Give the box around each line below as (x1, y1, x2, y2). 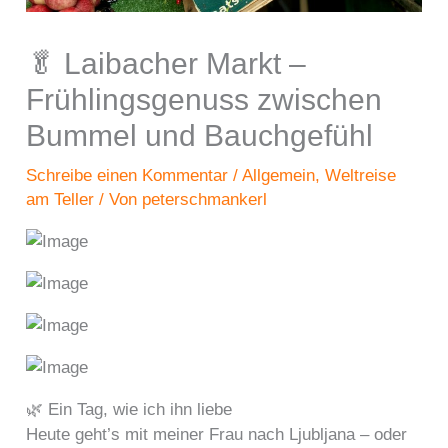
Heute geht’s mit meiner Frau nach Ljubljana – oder (26, 425, 408, 445)
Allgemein (242, 166, 316, 186)
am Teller (26, 190, 95, 210)
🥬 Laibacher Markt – (26, 47, 307, 81)
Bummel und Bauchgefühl (26, 119, 374, 153)
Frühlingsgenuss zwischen (26, 83, 383, 117)
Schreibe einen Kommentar (26, 166, 229, 186)
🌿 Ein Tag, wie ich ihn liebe (26, 400, 233, 420)
